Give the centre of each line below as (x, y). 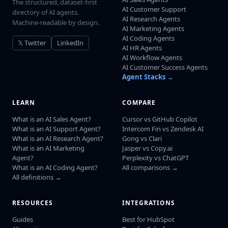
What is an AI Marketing (48, 148)
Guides (23, 219)
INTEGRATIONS (149, 203)
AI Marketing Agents (153, 28)
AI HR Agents (142, 48)
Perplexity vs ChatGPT (155, 158)
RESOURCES (33, 203)
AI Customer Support (154, 9)
